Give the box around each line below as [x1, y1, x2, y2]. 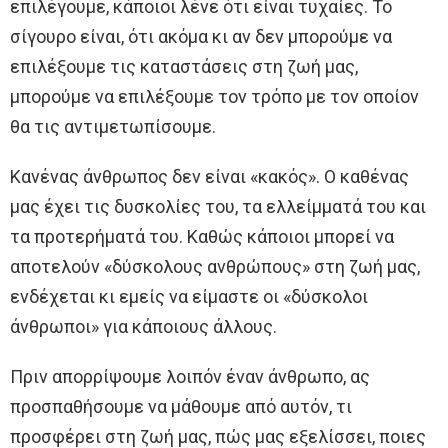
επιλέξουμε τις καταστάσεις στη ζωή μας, [10, 56, 358, 78]
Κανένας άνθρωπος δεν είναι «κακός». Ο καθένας [10, 166, 409, 188]
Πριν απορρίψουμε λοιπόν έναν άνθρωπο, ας [10, 366, 370, 388]
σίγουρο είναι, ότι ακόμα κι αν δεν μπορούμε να [10, 26, 392, 48]
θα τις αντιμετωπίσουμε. [10, 116, 216, 138]
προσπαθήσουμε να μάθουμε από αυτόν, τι [10, 396, 352, 418]
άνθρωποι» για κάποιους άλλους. [10, 316, 277, 338]
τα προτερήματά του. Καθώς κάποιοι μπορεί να [10, 226, 394, 248]
